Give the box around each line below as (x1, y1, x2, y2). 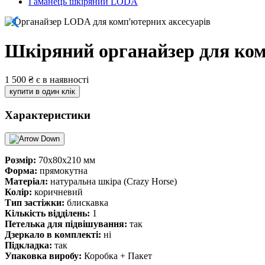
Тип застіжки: (5, 198, 64, 208)
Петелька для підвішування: (5, 219, 127, 230)
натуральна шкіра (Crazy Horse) (48, 176, 177, 187)
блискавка (64, 198, 108, 208)
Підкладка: (5, 240, 52, 251)
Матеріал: (5, 176, 48, 187)
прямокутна (37, 166, 88, 176)
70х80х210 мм (36, 155, 95, 166)
